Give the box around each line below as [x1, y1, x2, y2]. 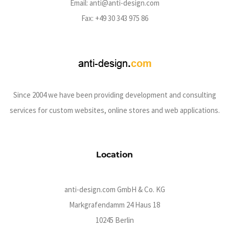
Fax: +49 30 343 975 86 [81, 13, 148, 23]
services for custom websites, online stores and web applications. [9, 105, 220, 115]
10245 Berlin [95, 215, 134, 225]
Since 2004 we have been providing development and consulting [13, 90, 216, 100]
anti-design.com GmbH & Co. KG [64, 185, 165, 194]
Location [96, 150, 133, 159]
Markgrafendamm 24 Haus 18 [69, 200, 160, 210]
